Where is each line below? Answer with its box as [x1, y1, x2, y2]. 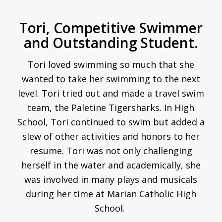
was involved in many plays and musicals [24, 173, 198, 186]
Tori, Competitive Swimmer [19, 18, 203, 37]
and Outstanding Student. [23, 33, 198, 52]
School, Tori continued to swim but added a [17, 116, 205, 128]
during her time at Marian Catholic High [25, 188, 196, 200]
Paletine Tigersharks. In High [71, 102, 195, 114]
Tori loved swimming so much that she [27, 58, 194, 71]
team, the [27, 102, 72, 114]
